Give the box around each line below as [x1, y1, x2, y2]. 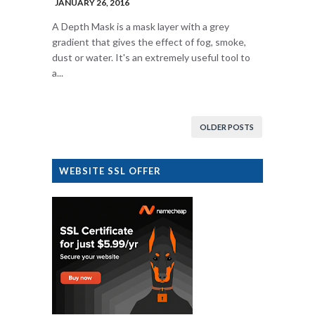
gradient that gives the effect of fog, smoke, [52, 36, 246, 48]
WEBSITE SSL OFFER [59, 165, 161, 176]
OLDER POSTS [200, 122, 254, 131]
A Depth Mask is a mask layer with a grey [52, 20, 229, 32]
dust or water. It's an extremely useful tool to [52, 51, 250, 63]
